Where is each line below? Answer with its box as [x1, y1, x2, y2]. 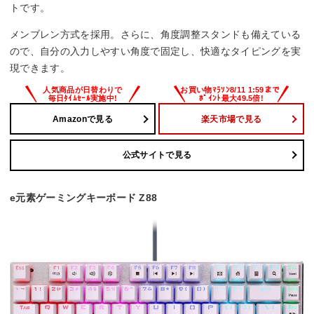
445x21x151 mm [18, 21, 95, 33]
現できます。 [10, 62, 70, 74]
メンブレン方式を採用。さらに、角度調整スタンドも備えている [10, 29, 301, 41]
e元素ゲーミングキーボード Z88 [10, 191, 158, 203]
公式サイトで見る [122, 150, 192, 161]
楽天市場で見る [200, 114, 262, 124]
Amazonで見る [53, 114, 113, 124]
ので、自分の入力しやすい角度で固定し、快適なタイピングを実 [10, 46, 301, 57]
